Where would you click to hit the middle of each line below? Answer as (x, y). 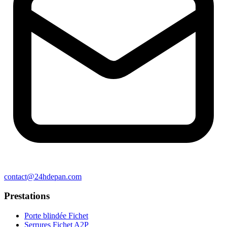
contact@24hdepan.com (43, 176)
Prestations (27, 196)
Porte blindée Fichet (56, 215)
